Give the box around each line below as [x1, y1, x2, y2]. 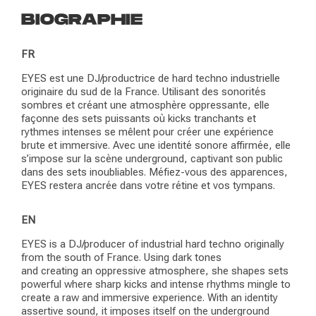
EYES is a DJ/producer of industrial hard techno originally [21, 238, 284, 251]
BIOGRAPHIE [21, 11, 142, 30]
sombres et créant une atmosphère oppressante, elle [21, 99, 269, 112]
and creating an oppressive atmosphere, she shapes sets [21, 265, 288, 278]
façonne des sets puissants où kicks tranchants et [21, 112, 256, 126]
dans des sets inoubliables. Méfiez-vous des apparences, [21, 166, 288, 179]
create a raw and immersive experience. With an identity [21, 291, 278, 305]
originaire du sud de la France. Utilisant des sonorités [21, 85, 266, 99]
